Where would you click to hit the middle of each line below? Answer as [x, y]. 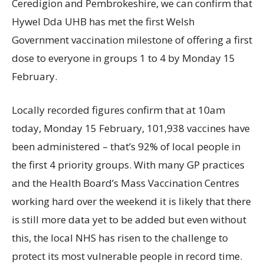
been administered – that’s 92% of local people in [126, 147]
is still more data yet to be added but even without [129, 220]
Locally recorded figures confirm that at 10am [118, 110]
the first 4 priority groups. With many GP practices [128, 165]
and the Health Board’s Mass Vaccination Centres [126, 183]
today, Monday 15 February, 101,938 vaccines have [131, 128]
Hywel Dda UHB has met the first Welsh [103, 22]
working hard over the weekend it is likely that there [131, 202]
